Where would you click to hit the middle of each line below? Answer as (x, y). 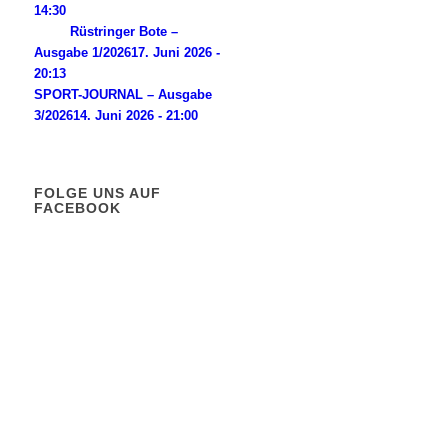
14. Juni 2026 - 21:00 (136, 115)
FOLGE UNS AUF (98, 193)
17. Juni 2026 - (176, 52)
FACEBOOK (78, 208)
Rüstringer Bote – (124, 31)
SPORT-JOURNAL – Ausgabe (123, 94)
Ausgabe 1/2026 (83, 52)
